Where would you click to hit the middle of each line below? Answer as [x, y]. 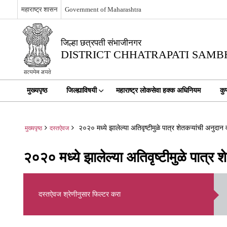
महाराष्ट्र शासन [39, 9]
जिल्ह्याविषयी [81, 90]
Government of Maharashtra [103, 9]
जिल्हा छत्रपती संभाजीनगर [101, 43]
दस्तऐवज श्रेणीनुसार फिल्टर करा [80, 194]
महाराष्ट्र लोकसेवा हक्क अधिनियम [158, 90]
